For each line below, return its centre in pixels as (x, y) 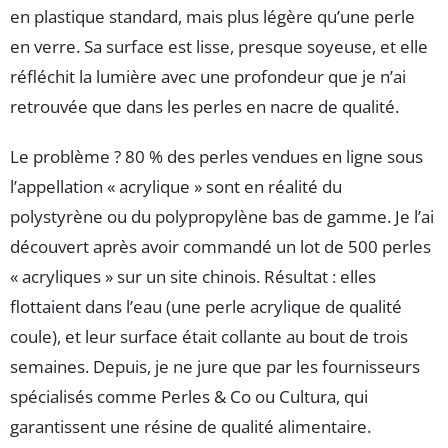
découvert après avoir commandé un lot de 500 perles (220, 246)
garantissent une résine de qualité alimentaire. (190, 426)
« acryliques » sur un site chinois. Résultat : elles (193, 276)
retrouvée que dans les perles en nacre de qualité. (204, 106)
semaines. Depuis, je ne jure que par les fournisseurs (215, 366)
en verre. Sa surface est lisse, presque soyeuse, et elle (219, 46)
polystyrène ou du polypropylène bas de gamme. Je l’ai (222, 216)
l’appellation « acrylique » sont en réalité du (176, 186)
